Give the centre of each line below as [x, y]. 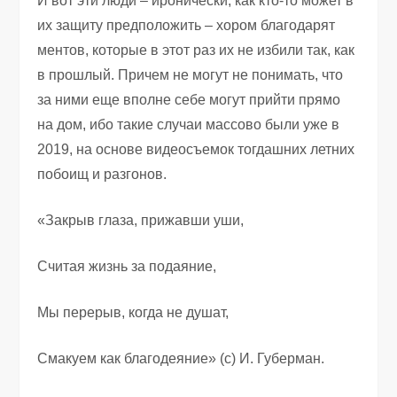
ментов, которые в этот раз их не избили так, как [196, 50]
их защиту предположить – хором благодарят [187, 25]
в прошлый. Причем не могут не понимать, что [191, 74]
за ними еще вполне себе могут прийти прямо [189, 99]
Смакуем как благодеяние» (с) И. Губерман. [181, 358]
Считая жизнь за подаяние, [127, 266]
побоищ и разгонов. [102, 174]
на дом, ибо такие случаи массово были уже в [189, 124]
